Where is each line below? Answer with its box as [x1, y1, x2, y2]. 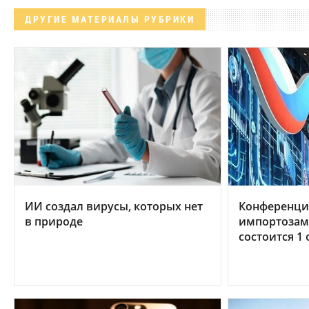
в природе [25, 213, 83, 229]
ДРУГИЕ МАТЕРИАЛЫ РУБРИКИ [25, 14, 195, 25]
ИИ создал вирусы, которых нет [25, 198, 203, 214]
